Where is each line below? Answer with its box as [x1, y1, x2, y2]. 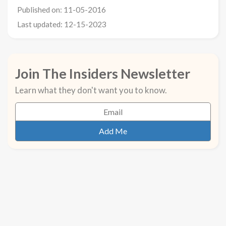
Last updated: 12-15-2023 [17, 20, 106, 29]
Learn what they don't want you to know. [15, 85, 167, 96]
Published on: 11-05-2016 [17, 5, 106, 15]
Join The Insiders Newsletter [15, 65, 190, 82]
